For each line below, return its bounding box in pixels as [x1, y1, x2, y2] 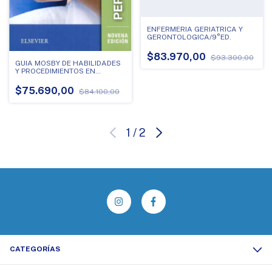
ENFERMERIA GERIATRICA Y [146, 24, 243, 33]
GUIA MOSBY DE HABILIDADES [15, 59, 121, 68]
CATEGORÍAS [10, 245, 60, 254]
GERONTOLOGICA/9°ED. [146, 32, 231, 41]
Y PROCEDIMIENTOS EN [15, 67, 95, 76]
